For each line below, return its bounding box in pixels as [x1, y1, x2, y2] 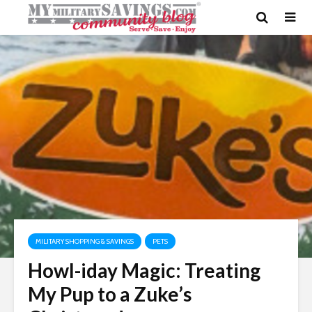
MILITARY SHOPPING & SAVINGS [36, 237, 134, 246]
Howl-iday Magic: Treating [28, 258, 260, 282]
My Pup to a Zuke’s [28, 282, 192, 306]
